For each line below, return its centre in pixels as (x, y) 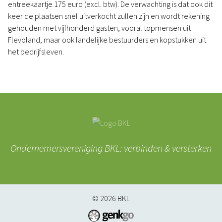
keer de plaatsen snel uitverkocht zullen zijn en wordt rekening (109, 16)
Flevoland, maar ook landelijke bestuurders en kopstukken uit (107, 40)
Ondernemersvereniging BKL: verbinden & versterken (111, 148)
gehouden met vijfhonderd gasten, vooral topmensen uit (99, 28)
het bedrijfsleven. (37, 52)
